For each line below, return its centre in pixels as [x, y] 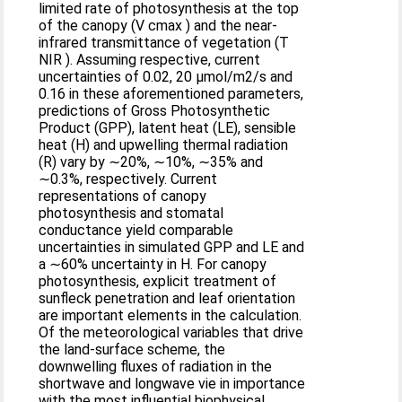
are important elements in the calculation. [170, 315]
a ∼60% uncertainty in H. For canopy [153, 264]
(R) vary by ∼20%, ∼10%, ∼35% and [151, 162]
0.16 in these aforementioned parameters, [171, 93]
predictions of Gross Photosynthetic [155, 110]
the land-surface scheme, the [132, 349]
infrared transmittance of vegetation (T [164, 42]
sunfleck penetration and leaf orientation [167, 298]
